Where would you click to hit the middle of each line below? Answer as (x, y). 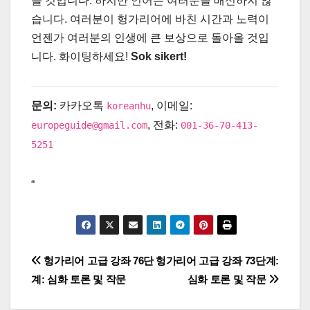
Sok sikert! (159, 57)
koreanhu (129, 106)
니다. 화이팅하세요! (81, 57)
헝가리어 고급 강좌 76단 (98, 260)
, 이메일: (172, 105)
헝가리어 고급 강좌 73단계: (217, 260)
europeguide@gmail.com (89, 125)
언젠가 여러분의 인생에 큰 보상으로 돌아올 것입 (150, 38)
